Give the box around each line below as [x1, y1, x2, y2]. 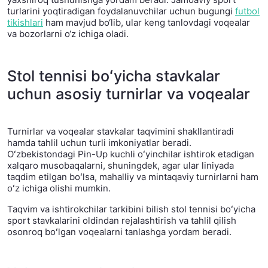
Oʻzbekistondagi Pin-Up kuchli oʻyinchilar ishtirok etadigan [7, 148, 254, 160]
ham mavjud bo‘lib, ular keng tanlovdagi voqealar [43, 17, 250, 29]
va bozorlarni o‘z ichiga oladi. [7, 28, 129, 40]
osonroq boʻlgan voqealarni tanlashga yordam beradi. [7, 226, 232, 238]
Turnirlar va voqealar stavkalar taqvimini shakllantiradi [7, 126, 234, 138]
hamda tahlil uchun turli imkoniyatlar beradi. [7, 137, 191, 149]
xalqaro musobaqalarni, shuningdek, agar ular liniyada [7, 160, 234, 172]
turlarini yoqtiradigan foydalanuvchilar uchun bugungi [7, 5, 235, 17]
